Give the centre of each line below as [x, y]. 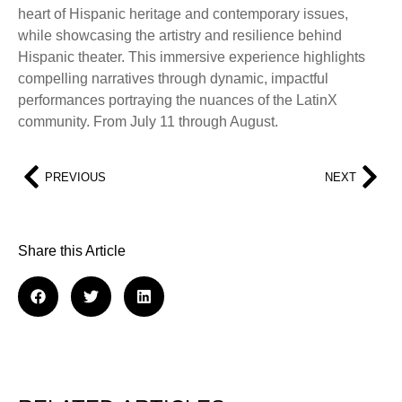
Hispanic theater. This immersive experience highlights [192, 57]
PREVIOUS [75, 177]
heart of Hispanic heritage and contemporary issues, [183, 13]
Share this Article [72, 251]
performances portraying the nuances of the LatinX [178, 100]
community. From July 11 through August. [148, 121]
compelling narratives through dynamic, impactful [173, 78]
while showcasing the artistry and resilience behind [180, 35]
